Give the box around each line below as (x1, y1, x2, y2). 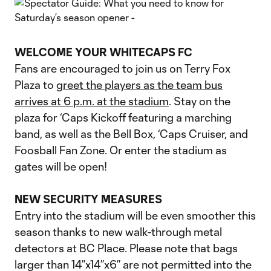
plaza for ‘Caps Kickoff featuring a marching (15, 111, 232, 124)
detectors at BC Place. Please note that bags (15, 241, 238, 255)
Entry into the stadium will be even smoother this (15, 209, 256, 222)
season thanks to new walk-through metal (15, 225, 222, 238)
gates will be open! (15, 160, 107, 173)
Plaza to (15, 78, 56, 91)
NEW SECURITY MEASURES (15, 192, 162, 206)
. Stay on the (169, 94, 230, 108)
